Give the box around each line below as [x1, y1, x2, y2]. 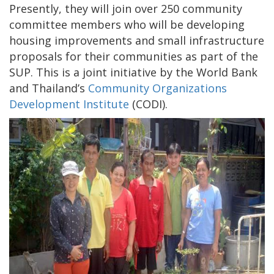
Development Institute [9, 96, 129, 111]
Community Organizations [88, 80, 227, 95]
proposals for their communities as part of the [9, 48, 258, 64]
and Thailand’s [9, 80, 88, 95]
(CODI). [129, 96, 168, 111]
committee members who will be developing [9, 17, 245, 32]
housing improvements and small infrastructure [9, 32, 264, 48]
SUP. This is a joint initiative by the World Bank [9, 64, 257, 80]
